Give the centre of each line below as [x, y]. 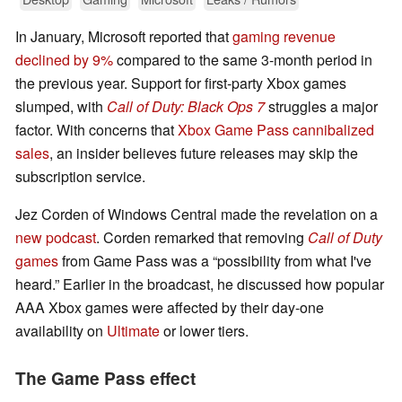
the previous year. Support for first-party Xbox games [181, 83]
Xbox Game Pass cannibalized [276, 130]
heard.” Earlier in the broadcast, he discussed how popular [200, 284]
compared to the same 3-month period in [243, 60]
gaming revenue [284, 37]
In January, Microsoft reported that [124, 37]
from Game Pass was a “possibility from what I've [215, 261]
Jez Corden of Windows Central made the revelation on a [197, 214]
